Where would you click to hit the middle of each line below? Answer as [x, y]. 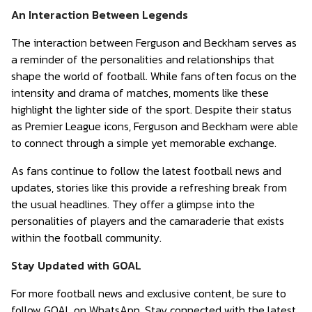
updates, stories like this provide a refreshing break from [149, 187]
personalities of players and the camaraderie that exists [148, 221]
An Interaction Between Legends [100, 15]
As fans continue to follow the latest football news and [146, 171]
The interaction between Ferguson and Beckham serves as [154, 42]
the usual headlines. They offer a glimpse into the [133, 204]
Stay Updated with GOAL [76, 265]
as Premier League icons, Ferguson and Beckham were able [155, 126]
